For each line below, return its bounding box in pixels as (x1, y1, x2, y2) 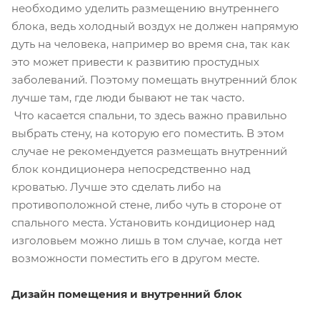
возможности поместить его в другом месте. (11, 251, 259, 265)
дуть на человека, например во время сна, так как (11, 36, 290, 51)
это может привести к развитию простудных (11, 54, 259, 69)
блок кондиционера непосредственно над (11, 161, 251, 176)
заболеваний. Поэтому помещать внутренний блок (11, 72, 297, 86)
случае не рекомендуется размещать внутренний (11, 144, 287, 158)
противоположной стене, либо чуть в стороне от (11, 197, 281, 211)
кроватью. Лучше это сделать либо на (11, 179, 221, 194)
